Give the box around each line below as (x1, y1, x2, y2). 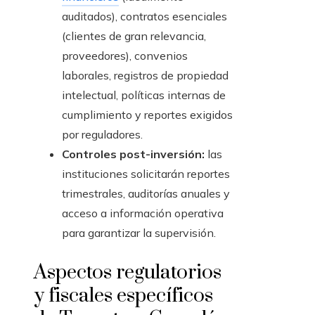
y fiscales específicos (34, 283, 213, 309)
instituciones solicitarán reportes (62, 167, 230, 181)
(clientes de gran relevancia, (62, 29, 206, 44)
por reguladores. (62, 127, 143, 142)
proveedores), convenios (62, 49, 188, 63)
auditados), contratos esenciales (62, 9, 227, 24)
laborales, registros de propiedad (62, 68, 229, 83)
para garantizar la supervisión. (62, 226, 216, 240)
